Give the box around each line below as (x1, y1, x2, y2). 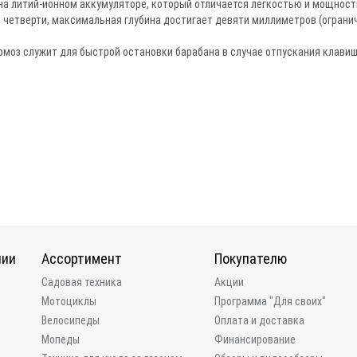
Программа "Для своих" (214, 295, 326, 308)
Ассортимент (41, 250, 123, 267)
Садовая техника (41, 276, 123, 288)
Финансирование (214, 333, 296, 346)
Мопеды (41, 333, 80, 346)
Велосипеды (41, 314, 100, 327)
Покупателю (214, 250, 287, 267)
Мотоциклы (41, 295, 97, 308)
